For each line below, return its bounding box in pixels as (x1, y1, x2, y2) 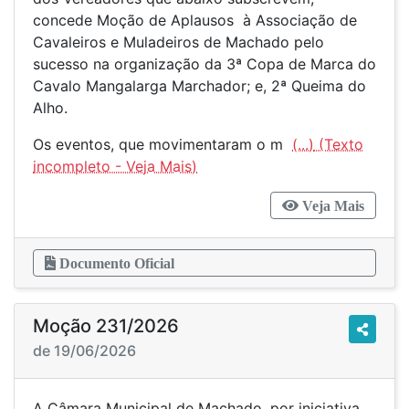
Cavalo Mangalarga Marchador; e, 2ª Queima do (33, 77, 366, 95)
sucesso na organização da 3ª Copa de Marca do (33, 55, 376, 73)
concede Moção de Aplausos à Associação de (33, 11, 357, 29)
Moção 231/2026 (33, 315, 179, 337)
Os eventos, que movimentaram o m (33, 135, 292, 153)
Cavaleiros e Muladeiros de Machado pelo (33, 33, 324, 51)
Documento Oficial (56, 256, 174, 270)
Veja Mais (299, 198, 364, 213)
